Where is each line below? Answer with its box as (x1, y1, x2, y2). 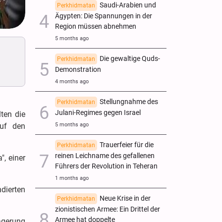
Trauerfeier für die (100, 140, 154, 149)
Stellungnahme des (100, 97, 158, 106)
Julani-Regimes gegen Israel (55, 108, 141, 117)
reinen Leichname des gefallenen (55, 151, 155, 160)
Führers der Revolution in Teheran (55, 162, 158, 170)
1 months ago (55, 174, 89, 181)
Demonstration (55, 65, 101, 74)
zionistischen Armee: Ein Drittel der (55, 205, 160, 214)
